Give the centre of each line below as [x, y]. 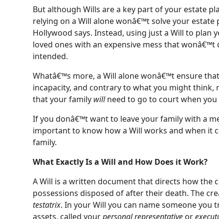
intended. [53, 56]
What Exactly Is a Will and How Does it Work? [120, 162]
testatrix [47, 205]
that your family [63, 99]
